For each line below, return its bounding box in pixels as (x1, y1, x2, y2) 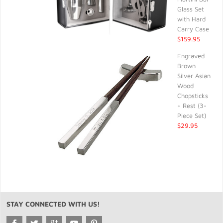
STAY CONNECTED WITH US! (6, 200, 100, 208)
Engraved (177, 52, 205, 60)
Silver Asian (177, 72, 211, 80)
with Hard (177, 15, 206, 23)
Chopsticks (177, 92, 209, 100)
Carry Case (177, 25, 210, 33)
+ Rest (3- (177, 102, 207, 110)
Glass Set (177, 5, 205, 13)
